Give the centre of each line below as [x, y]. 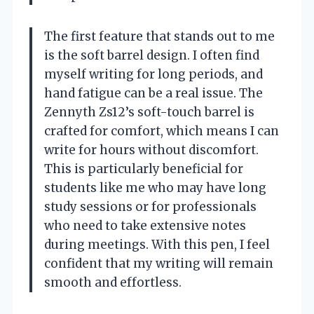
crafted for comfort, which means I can [162, 131]
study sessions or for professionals [150, 207]
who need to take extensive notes [145, 226]
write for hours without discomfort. [151, 150]
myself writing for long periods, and [153, 75]
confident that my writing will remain [159, 264]
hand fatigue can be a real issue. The [153, 94]
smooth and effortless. [113, 283]
